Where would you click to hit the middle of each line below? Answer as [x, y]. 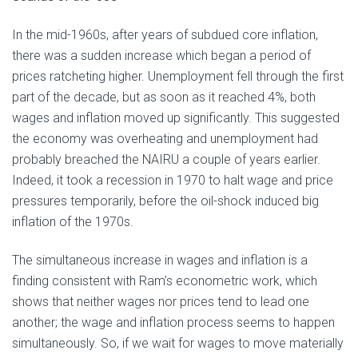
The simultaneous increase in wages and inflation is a [160, 261]
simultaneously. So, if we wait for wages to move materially [178, 344]
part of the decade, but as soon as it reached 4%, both [164, 97]
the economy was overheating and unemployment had [165, 139]
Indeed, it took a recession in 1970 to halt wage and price [173, 181]
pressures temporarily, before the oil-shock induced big [165, 201]
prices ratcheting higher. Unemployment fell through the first [178, 77]
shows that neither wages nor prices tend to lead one [161, 302]
